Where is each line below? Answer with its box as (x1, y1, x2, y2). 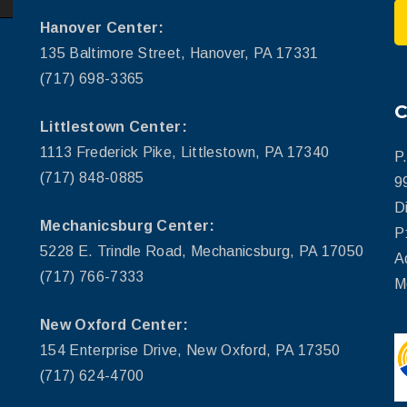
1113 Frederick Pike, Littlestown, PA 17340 (40, 144, 330, 160)
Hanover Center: (40, 19, 164, 35)
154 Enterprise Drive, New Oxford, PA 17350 (40, 342, 341, 358)
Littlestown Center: (40, 118, 188, 134)
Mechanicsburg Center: (40, 217, 215, 233)
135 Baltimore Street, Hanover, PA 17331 (40, 45, 319, 61)
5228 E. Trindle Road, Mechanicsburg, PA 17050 (40, 243, 364, 259)
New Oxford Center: (40, 316, 189, 333)
